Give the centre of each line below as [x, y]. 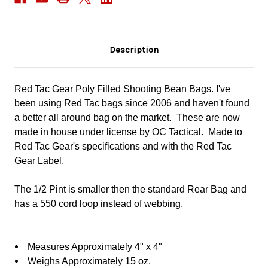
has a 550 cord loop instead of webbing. [99, 204]
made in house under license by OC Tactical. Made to [128, 132]
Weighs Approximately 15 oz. [88, 261]
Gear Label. [39, 161]
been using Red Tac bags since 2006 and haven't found [132, 103]
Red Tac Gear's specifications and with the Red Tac [123, 147]
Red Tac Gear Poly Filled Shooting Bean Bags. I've [122, 89]
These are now [208, 118]
